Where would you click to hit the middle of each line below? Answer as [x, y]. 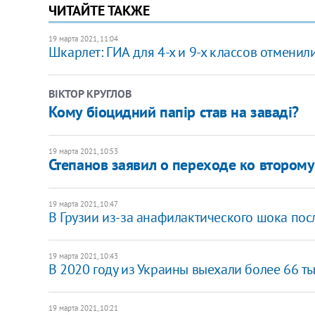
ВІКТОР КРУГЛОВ [90, 93]
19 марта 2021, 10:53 [83, 151]
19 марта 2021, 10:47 [83, 204]
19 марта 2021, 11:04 [83, 38]
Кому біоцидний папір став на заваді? [173, 111]
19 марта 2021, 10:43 [83, 256]
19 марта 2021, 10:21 [83, 308]
